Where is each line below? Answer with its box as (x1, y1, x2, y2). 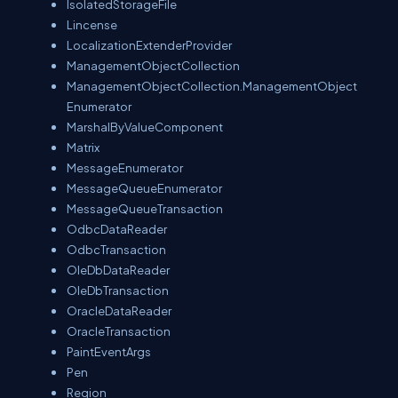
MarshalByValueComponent (67, 120, 223, 134)
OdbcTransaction (67, 243, 166, 257)
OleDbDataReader (67, 263, 170, 277)
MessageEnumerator (67, 161, 183, 175)
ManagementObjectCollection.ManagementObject (67, 79, 357, 93)
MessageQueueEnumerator (67, 181, 222, 195)
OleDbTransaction (67, 283, 169, 298)
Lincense (67, 18, 117, 32)
